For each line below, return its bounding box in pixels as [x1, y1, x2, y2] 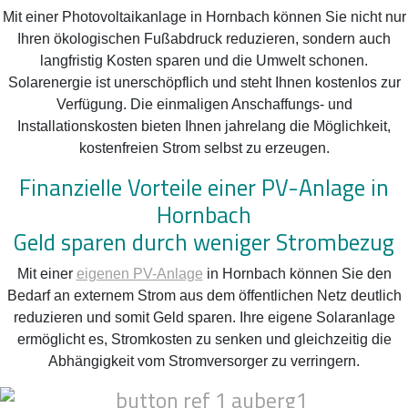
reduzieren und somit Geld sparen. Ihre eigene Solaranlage [13, 309, 395, 325]
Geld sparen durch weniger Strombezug [14, 223, 394, 260]
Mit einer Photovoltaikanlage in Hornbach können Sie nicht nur [2, 8, 406, 25]
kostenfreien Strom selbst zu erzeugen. [78, 139, 330, 156]
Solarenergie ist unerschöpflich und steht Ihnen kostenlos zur [7, 74, 401, 90]
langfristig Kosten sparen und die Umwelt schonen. [40, 52, 368, 68]
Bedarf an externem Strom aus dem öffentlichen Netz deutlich [6, 287, 402, 303]
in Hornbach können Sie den [202, 265, 392, 281]
